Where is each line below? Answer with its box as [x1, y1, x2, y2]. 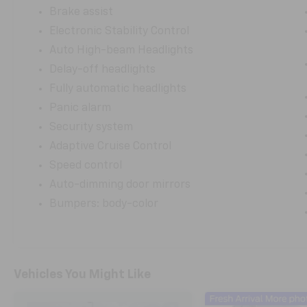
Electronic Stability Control [49, 25, 190, 37]
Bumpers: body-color [49, 198, 159, 210]
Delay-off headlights [49, 64, 156, 75]
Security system [49, 121, 134, 133]
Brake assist [49, 6, 114, 18]
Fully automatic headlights [49, 83, 187, 95]
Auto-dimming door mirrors [49, 179, 191, 191]
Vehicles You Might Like [14, 268, 151, 281]
